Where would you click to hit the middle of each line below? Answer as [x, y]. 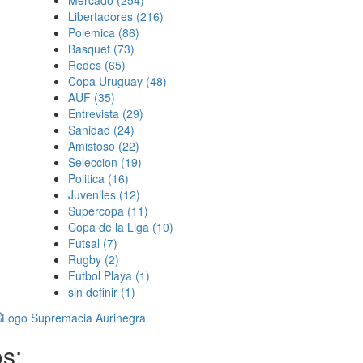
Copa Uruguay [107, 81]
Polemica [93, 32]
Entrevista [95, 113]
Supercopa [97, 211]
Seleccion [94, 162]
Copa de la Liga [110, 227]
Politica [88, 178]
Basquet [90, 49]
